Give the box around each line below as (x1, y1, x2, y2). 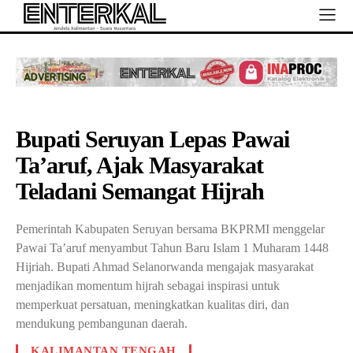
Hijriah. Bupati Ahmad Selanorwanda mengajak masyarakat (16, 260, 314, 274)
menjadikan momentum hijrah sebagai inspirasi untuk (16, 279, 280, 293)
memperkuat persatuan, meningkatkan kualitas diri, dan (16, 298, 289, 312)
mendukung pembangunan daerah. (16, 317, 188, 331)
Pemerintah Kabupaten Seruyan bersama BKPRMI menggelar (16, 222, 325, 236)
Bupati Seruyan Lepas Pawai (16, 126, 289, 153)
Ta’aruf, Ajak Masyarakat (16, 152, 263, 179)
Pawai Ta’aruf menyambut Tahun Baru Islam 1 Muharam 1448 (16, 241, 329, 255)
